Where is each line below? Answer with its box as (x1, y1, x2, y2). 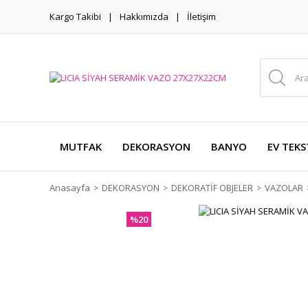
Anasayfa (49, 181, 90, 194)
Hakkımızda (120, 10, 168, 23)
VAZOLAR (265, 181, 303, 194)
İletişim (187, 10, 216, 23)
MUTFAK (60, 140, 102, 153)
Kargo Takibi (49, 10, 101, 23)
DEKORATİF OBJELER (171, 181, 253, 194)
